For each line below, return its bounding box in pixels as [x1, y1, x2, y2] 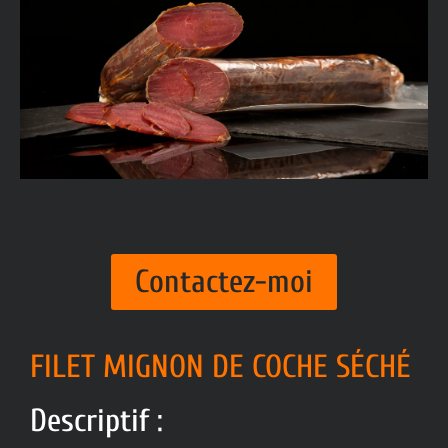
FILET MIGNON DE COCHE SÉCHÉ [30, 347, 411, 385]
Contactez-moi [135, 262, 313, 300]
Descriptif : [30, 401, 163, 439]
